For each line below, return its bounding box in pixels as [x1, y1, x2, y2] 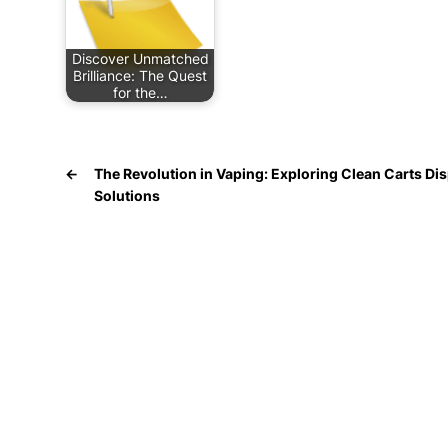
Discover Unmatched [71, 50, 209, 68]
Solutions [94, 187, 160, 205]
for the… [112, 84, 168, 102]
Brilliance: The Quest [73, 67, 207, 85]
